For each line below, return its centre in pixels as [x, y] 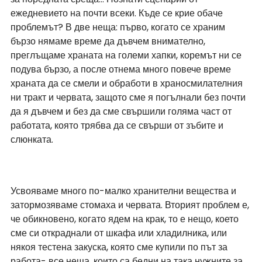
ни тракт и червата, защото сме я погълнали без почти [129, 98]
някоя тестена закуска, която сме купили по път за [120, 247]
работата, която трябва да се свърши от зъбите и [118, 126]
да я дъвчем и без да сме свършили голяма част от [122, 112]
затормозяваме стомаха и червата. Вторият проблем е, [131, 205]
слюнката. [32, 140]
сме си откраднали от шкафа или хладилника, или [120, 233]
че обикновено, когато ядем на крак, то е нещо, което [126, 219]
